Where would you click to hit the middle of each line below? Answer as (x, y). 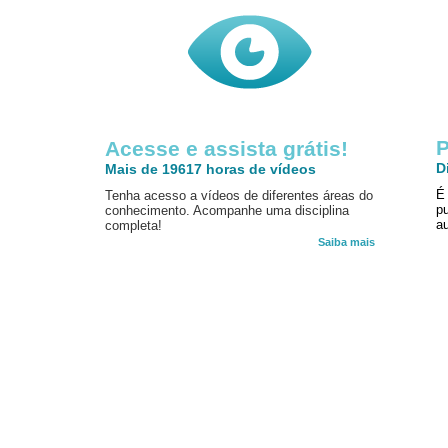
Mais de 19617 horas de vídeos (210, 169)
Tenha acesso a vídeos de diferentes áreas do (239, 195)
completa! (133, 225)
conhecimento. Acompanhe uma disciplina (227, 210)
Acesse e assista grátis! (226, 148)
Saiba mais (346, 242)
